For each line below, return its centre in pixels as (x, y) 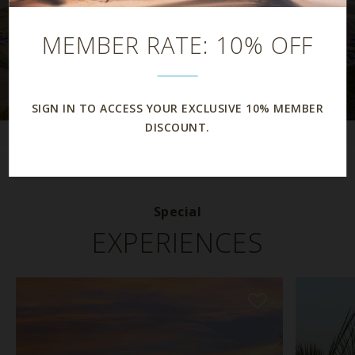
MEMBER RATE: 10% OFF (177, 45)
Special (177, 212)
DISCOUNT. (177, 127)
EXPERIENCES (177, 242)
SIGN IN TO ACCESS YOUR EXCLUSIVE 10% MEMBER (177, 108)
